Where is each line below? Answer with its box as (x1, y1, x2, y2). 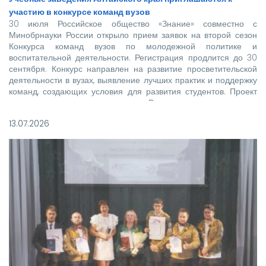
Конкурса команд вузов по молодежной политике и (9, 40, 257, 53)
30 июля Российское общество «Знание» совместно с (9, 18, 257, 30)
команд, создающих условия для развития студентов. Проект (9, 85, 257, 98)
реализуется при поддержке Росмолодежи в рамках (9, 97, 257, 109)
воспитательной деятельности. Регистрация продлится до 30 (9, 52, 257, 64)
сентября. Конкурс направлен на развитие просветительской (9, 63, 257, 75)
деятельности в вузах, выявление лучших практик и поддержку (9, 74, 257, 87)
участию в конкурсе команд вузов (9, 6, 150, 18)
